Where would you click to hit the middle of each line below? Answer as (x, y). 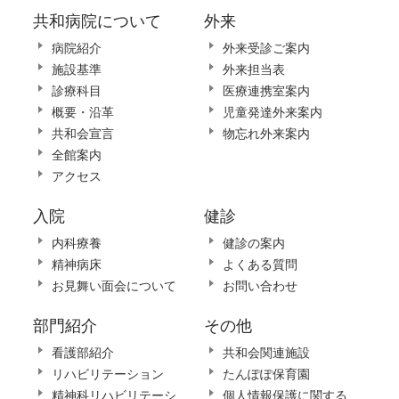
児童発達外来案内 (273, 112)
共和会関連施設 (266, 353)
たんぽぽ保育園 (266, 374)
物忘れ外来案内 (266, 134)
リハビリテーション (107, 374)
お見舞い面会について (114, 286)
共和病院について (97, 21)
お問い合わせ (260, 286)
